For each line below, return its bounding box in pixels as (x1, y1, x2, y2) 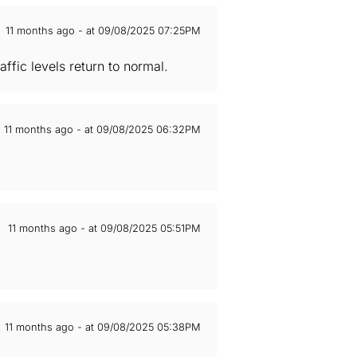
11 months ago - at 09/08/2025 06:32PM (4, 124, 201, 135)
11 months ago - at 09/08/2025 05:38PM (5, 321, 201, 333)
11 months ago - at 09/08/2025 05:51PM (8, 222, 201, 234)
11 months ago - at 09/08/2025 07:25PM (6, 25, 201, 37)
